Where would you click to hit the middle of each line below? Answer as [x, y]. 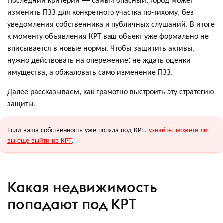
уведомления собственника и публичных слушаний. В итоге [111, 24]
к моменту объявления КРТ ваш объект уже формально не [108, 36]
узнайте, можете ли [178, 129]
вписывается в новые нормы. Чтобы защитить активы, [101, 48]
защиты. [22, 103]
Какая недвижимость [82, 187]
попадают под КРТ [72, 204]
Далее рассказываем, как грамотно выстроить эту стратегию [111, 91]
